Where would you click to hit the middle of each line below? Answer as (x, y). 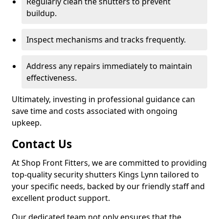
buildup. (42, 13)
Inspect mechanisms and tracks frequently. (106, 40)
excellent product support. (61, 198)
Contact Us (42, 144)
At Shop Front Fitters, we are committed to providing (109, 163)
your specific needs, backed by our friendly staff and (108, 186)
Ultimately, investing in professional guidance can (103, 99)
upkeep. (27, 123)
